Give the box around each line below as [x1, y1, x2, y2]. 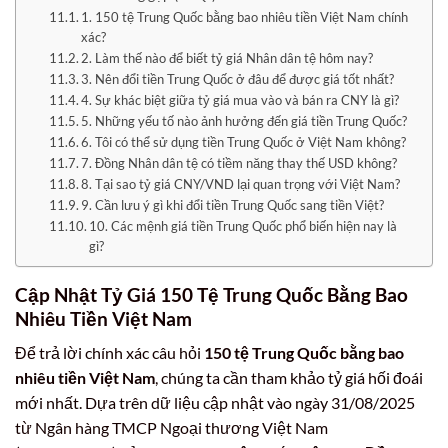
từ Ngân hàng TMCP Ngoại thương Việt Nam [15, 418, 328, 438]
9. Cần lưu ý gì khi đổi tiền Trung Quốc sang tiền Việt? [81, 196, 385, 213]
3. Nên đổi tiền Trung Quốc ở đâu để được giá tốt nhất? [81, 70, 395, 87]
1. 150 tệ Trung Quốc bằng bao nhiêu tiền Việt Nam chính [81, 8, 409, 25]
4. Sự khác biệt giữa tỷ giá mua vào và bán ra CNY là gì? [81, 91, 400, 108]
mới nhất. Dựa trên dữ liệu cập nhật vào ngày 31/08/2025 [15, 393, 415, 413]
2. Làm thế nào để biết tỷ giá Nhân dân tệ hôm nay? [81, 49, 374, 66]
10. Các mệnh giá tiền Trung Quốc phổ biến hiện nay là [89, 217, 398, 234]
